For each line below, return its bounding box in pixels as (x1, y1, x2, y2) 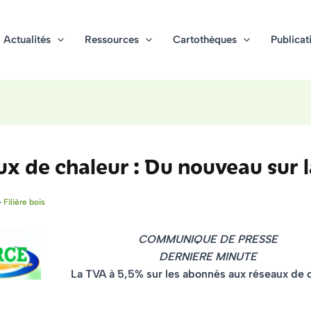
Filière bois (3, 197, 45, 207)
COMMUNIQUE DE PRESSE (137, 233, 278, 246)
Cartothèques (172, 33, 237, 46)
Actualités (3, 33, 51, 46)
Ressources (84, 33, 139, 46)
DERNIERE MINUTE (158, 250, 257, 263)
